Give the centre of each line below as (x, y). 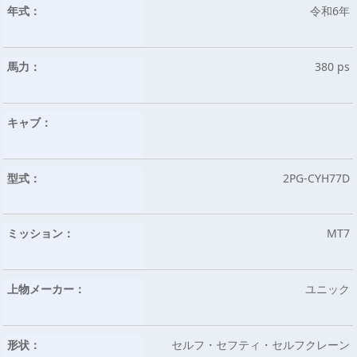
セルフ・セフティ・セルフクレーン (261, 345)
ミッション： (40, 233)
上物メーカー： (46, 289)
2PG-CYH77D (317, 178)
